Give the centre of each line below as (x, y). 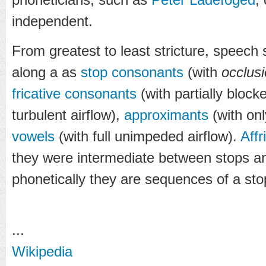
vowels (33, 136)
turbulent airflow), (68, 115)
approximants (166, 115)
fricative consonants (74, 93)
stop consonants (132, 72)
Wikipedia (42, 251)
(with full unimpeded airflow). (148, 136)
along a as (46, 72)
